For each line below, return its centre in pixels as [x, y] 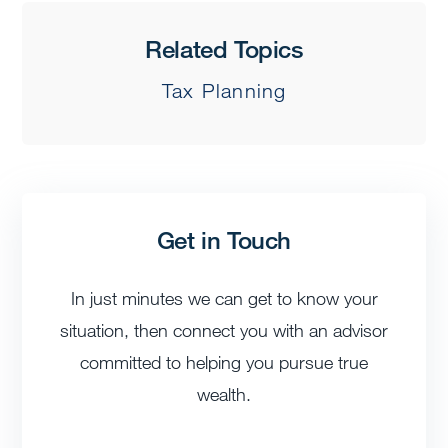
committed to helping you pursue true [224, 362]
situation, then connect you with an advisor [224, 330]
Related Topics [224, 49]
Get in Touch [224, 240]
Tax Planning [224, 91]
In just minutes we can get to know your [224, 298]
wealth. [224, 394]
